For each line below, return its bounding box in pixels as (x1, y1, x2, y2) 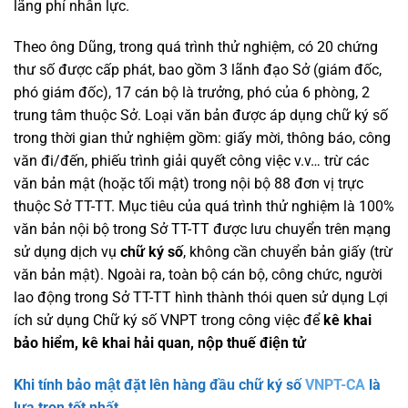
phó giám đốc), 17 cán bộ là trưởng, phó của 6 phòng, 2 (14, 84, 370, 102)
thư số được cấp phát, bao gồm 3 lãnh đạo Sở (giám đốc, (14, 61, 382, 79)
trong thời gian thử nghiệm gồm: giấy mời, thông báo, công (14, 129, 391, 148)
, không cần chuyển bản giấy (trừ (183, 243, 393, 261)
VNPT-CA (305, 376, 365, 394)
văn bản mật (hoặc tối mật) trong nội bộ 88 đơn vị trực (14, 175, 363, 193)
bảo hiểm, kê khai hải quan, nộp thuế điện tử (14, 334, 306, 352)
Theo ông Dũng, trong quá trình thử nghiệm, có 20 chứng (14, 38, 378, 56)
